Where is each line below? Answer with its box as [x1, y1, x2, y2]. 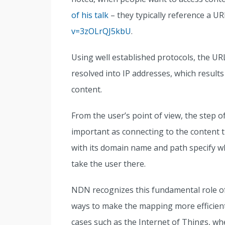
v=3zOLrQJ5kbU [71, 26, 131, 37]
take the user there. [71, 158, 146, 169]
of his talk [71, 10, 108, 21]
